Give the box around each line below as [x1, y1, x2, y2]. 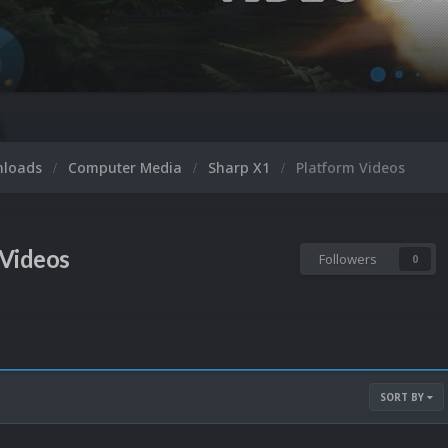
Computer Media [68, 158, 186, 177]
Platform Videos [296, 158, 405, 177]
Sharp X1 [208, 158, 274, 177]
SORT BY [380, 390, 427, 404]
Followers [319, 250, 377, 268]
